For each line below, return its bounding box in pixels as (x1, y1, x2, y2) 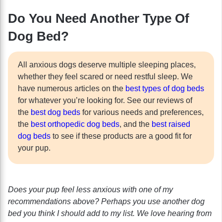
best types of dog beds (125, 84, 204, 93)
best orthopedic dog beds (31, 119, 119, 128)
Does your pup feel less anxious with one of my (8, 185, 173, 194)
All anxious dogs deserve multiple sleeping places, (18, 60, 196, 69)
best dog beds (31, 108, 80, 116)
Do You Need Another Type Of (8, 10, 189, 26)
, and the (119, 119, 152, 128)
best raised (152, 119, 190, 128)
